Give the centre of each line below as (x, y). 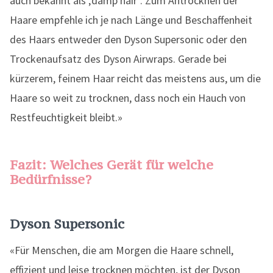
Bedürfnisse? (51, 179)
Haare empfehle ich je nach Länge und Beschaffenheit (131, 20)
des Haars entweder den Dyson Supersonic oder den (128, 39)
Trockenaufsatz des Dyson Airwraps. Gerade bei (118, 59)
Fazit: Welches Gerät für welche (112, 165)
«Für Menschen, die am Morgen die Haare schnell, (122, 250)
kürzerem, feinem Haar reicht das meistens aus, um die (135, 78)
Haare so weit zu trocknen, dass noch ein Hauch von (128, 98)
